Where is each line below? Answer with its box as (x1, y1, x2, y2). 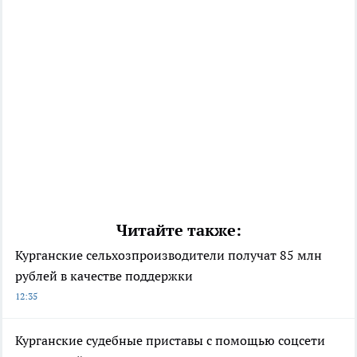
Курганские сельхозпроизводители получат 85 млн (15, 247, 322, 264)
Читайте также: (116, 220, 241, 241)
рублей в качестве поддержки (15, 268, 193, 284)
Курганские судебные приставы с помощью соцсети (15, 332, 325, 349)
